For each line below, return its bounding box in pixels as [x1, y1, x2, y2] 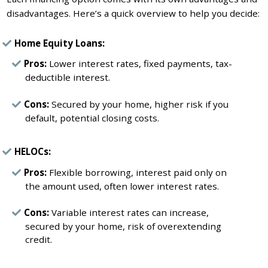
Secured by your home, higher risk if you [48, 98, 229, 111]
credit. [25, 233, 52, 246]
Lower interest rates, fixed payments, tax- [46, 57, 232, 70]
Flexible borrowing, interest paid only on [46, 166, 227, 178]
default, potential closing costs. [25, 112, 159, 124]
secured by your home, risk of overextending [25, 220, 221, 233]
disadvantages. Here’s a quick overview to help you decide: [7, 7, 260, 19]
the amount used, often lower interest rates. [25, 179, 219, 192]
